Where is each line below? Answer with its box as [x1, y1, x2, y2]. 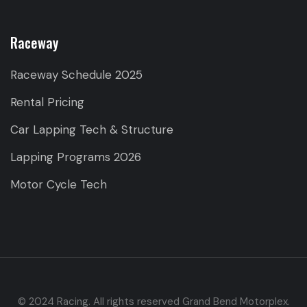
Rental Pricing [10, 94, 84, 110]
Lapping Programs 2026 [10, 149, 141, 164]
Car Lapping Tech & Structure [10, 121, 173, 137]
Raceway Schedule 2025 [10, 66, 143, 82]
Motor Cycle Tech [10, 176, 107, 192]
